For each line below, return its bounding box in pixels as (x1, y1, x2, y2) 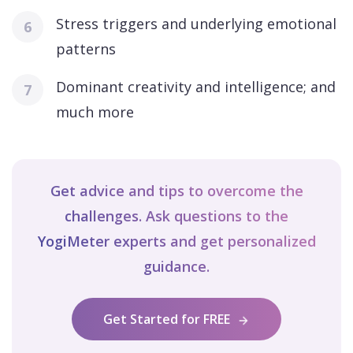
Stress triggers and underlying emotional (56, 14, 336, 33)
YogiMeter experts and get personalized (37, 232, 316, 251)
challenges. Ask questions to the (65, 206, 288, 225)
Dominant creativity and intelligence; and (56, 77, 336, 96)
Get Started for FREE (103, 310, 233, 328)
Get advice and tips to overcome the (50, 181, 303, 200)
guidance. (143, 257, 210, 276)
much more (56, 102, 134, 121)
